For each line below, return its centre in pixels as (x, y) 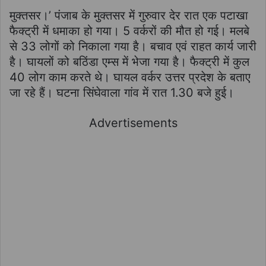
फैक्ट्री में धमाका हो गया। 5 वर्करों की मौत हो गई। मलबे (129, 31)
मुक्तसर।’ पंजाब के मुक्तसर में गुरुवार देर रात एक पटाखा (129, 15)
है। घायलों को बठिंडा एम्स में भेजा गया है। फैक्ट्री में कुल (129, 61)
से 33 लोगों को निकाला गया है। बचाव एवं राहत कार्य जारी (133, 46)
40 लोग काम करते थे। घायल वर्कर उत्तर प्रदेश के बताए (130, 77)
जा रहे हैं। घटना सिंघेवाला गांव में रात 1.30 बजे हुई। (122, 92)
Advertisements (133, 123)
